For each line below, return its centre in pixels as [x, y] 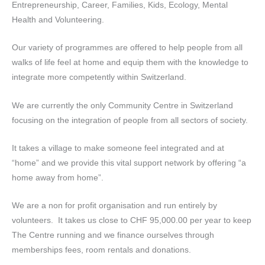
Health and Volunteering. [59, 19]
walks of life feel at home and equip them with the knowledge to [130, 62]
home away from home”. [58, 177]
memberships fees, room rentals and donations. [103, 250]
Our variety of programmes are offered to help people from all [127, 48]
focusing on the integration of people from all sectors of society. [130, 120]
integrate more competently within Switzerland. [99, 77]
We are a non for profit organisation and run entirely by [114, 206]
